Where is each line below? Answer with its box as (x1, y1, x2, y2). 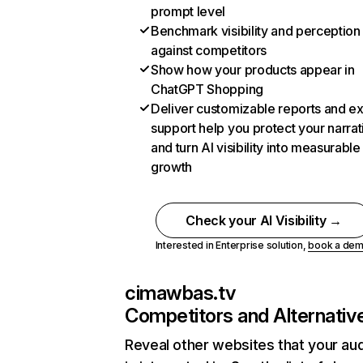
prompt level (151, 3, 226, 19)
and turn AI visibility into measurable (151, 139, 361, 156)
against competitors (151, 42, 267, 58)
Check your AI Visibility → (186, 212, 342, 228)
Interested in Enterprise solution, (155, 239, 309, 251)
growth (151, 159, 193, 175)
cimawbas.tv (125, 281, 236, 305)
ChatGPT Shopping (151, 81, 263, 97)
